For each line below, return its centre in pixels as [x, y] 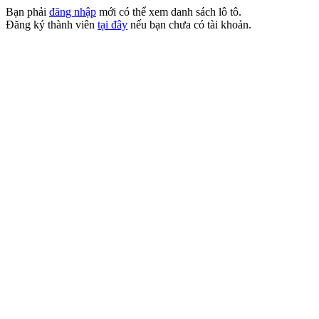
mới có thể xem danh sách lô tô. [169, 12]
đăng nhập [73, 12]
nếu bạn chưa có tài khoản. [189, 25]
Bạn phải [27, 12]
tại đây [113, 25]
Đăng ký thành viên [52, 25]
